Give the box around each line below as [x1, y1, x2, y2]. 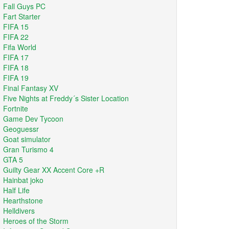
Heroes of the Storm [3, 216, 68, 226]
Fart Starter [3, 11, 40, 21]
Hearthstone [3, 195, 43, 205]
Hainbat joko [3, 175, 43, 185]
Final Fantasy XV [3, 83, 58, 93]
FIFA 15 [3, 21, 29, 32]
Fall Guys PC [3, 1, 45, 11]
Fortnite [3, 103, 28, 113]
